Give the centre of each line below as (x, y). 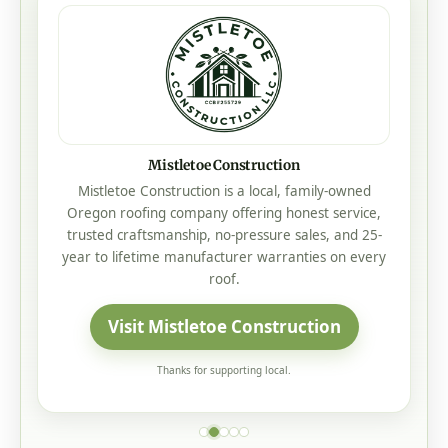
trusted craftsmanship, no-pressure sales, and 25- (224, 234)
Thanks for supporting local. (224, 369)
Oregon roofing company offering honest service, (224, 212)
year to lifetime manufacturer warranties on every (224, 256)
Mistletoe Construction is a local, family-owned (224, 190)
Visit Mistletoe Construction (224, 326)
